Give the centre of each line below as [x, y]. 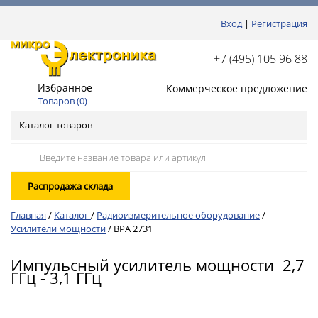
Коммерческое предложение [236, 88]
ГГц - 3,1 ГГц [56, 278]
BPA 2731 [133, 229]
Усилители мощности [58, 229]
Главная [28, 215]
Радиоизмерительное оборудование [178, 215]
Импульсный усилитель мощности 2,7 [158, 265]
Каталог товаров [56, 125]
